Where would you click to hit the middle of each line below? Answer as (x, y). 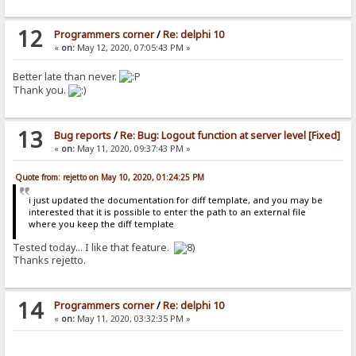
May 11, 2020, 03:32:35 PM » (132, 319)
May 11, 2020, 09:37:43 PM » (132, 148)
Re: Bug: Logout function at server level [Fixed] (230, 135)
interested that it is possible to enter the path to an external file (167, 211)
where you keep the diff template (101, 223)
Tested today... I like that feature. (94, 248)
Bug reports (82, 135)
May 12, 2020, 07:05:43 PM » (132, 47)
